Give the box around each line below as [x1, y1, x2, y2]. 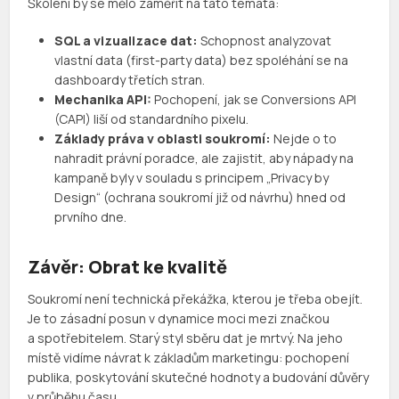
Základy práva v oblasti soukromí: [54, 130, 272, 148]
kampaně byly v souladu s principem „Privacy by [54, 169, 330, 187]
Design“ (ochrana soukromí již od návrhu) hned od [54, 189, 346, 207]
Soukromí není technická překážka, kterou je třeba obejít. [28, 290, 363, 308]
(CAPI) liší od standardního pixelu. [54, 110, 249, 128]
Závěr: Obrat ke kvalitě [28, 255, 228, 280]
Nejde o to [271, 130, 338, 148]
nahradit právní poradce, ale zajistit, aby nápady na [54, 150, 354, 167]
